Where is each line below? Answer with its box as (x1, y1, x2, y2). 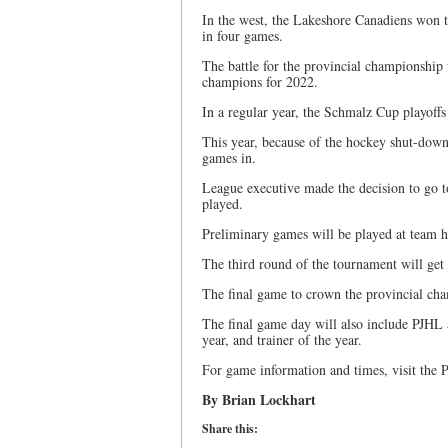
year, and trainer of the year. (202, 330, 362, 349)
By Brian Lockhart (202, 389, 316, 410)
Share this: (202, 420, 258, 437)
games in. (202, 148, 256, 167)
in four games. (202, 26, 283, 45)
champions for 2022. (202, 72, 318, 91)
